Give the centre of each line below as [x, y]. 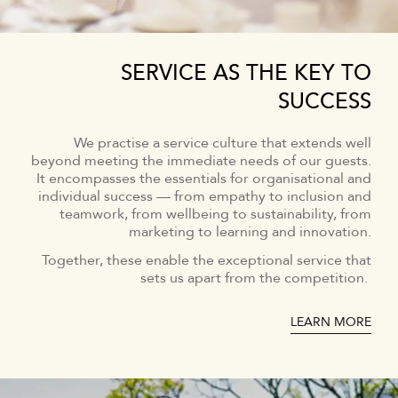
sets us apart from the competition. [256, 278]
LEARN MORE [331, 322]
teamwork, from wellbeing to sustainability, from [215, 214]
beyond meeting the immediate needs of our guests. [201, 160]
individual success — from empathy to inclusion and [205, 196]
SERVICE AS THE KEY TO [246, 73]
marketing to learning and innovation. [250, 231]
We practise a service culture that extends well [223, 143]
